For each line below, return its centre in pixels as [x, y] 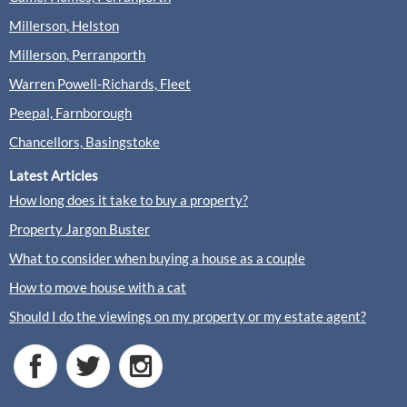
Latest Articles [54, 175]
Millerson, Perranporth [77, 55]
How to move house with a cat [98, 287]
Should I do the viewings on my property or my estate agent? [188, 316]
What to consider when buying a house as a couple [157, 258]
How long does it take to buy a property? [129, 200]
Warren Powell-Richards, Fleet [100, 84]
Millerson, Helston [64, 25]
